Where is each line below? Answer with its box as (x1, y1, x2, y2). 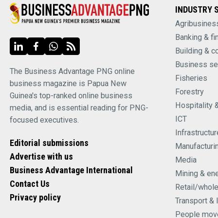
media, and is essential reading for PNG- (10, 103, 148, 113)
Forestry (175, 87, 204, 97)
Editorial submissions (10, 137, 89, 148)
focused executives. (10, 115, 79, 125)
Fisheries (175, 73, 207, 83)
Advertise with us (10, 151, 73, 162)
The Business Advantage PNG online (10, 67, 135, 76)
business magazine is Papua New (10, 79, 127, 89)
